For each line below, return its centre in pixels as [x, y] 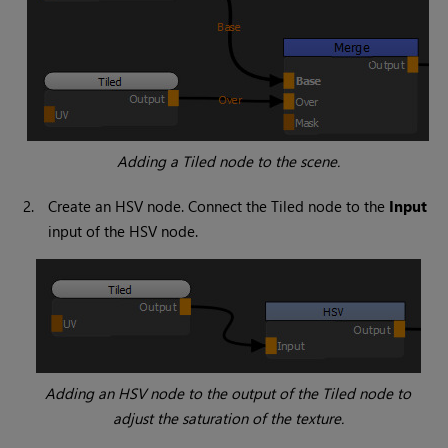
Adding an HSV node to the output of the [184, 393]
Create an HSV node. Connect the [160, 206]
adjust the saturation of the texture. [228, 418]
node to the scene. [277, 161]
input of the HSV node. [123, 231]
